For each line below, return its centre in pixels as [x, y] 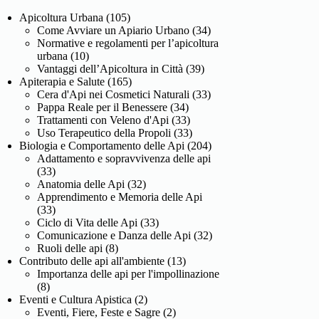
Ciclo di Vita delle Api [88, 222]
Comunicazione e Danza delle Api [114, 235]
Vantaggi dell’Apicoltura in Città [110, 68]
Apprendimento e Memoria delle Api [120, 197]
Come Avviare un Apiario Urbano [114, 30]
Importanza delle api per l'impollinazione [129, 273]
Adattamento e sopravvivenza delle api [124, 158]
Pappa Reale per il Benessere [103, 107]
